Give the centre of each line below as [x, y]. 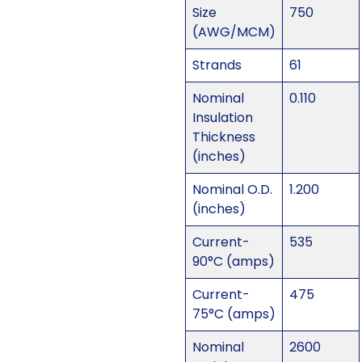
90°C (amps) [233, 262]
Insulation [222, 118]
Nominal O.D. [232, 190]
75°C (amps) [234, 314]
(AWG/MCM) [234, 32]
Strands [217, 65]
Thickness [223, 137]
